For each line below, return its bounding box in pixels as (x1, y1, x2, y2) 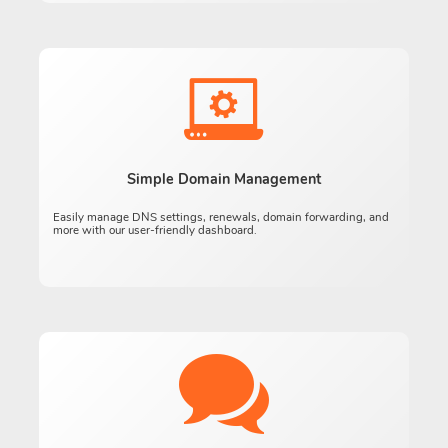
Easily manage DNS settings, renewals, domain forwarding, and (53, 209, 390, 226)
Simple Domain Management (127, 169, 321, 190)
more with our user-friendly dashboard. (53, 222, 258, 239)
